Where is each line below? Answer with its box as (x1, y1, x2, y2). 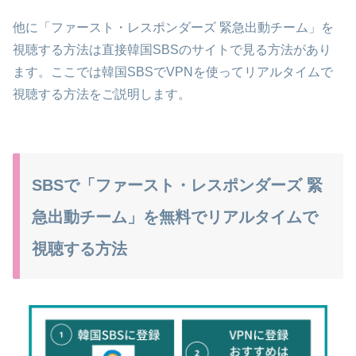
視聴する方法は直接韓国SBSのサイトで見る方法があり (13, 43, 331, 57)
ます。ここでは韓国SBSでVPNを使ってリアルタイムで (13, 65, 333, 79)
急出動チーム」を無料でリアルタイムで (32, 208, 318, 226)
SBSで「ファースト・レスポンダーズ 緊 (32, 176, 323, 195)
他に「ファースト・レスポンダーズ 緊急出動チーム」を (13, 21, 334, 35)
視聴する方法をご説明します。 (13, 87, 191, 102)
